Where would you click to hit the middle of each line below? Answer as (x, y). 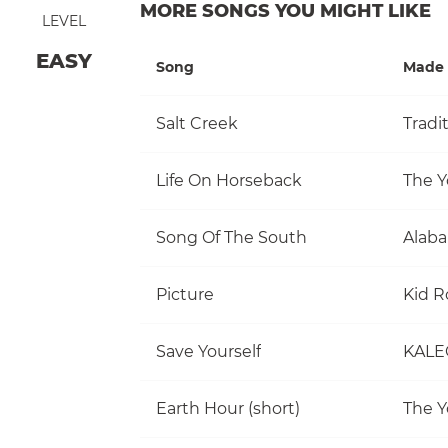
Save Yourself (208, 351)
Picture (185, 294)
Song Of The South (231, 237)
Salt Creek (197, 123)
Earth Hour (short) (228, 408)
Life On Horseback (229, 180)
